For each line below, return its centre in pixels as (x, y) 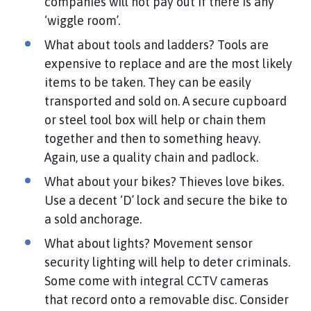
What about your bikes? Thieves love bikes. (164, 181)
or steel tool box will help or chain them (155, 119)
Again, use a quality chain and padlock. (151, 157)
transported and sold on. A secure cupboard (166, 101)
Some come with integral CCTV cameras (157, 280)
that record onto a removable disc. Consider (167, 299)
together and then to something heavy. (152, 138)
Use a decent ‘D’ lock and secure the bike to (166, 200)
